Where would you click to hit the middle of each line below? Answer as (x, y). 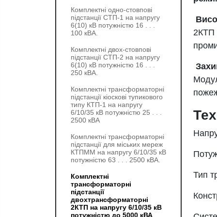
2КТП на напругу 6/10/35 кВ (116, 207)
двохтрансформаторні (109, 200)
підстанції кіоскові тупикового (117, 97)
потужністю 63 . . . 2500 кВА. (116, 160)
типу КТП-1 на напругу (107, 105)
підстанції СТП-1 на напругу (115, 17)
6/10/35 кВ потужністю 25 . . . (116, 112)
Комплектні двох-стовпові (111, 49)
